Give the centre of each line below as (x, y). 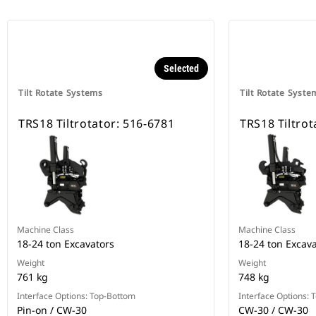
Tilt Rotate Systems (61, 93)
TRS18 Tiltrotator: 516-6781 (97, 124)
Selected (181, 69)
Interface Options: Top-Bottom (76, 296)
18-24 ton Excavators (66, 244)
